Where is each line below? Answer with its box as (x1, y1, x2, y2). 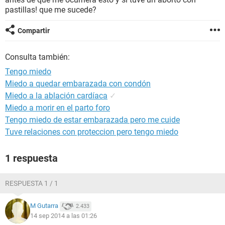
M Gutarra (30, 202, 58, 210)
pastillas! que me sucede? (5, 5, 96, 15)
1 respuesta (5, 152, 58, 164)
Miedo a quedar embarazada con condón (5, 79, 151, 88)
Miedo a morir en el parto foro (5, 103, 110, 113)
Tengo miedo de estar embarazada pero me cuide (5, 115, 180, 125)
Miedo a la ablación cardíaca (5, 91, 107, 100)
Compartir (18, 27, 50, 35)
